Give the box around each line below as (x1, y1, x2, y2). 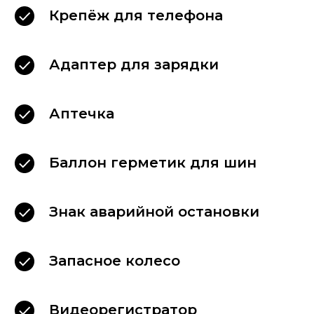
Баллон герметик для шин (49, 154, 257, 172)
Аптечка (49, 105, 114, 123)
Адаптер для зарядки (49, 56, 219, 74)
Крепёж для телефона (49, 7, 223, 25)
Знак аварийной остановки (49, 203, 259, 221)
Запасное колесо (49, 252, 180, 270)
